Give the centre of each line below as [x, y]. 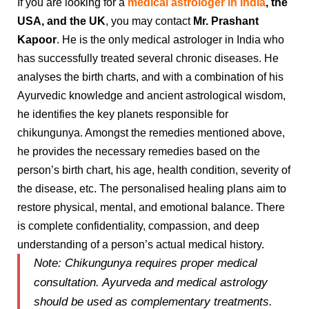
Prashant [235, 21]
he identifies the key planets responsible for [123, 114]
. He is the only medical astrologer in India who [170, 40]
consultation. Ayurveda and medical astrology [151, 283]
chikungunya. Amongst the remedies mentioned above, [151, 133]
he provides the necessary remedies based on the [139, 152]
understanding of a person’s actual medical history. [141, 245]
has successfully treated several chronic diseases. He [148, 59]
